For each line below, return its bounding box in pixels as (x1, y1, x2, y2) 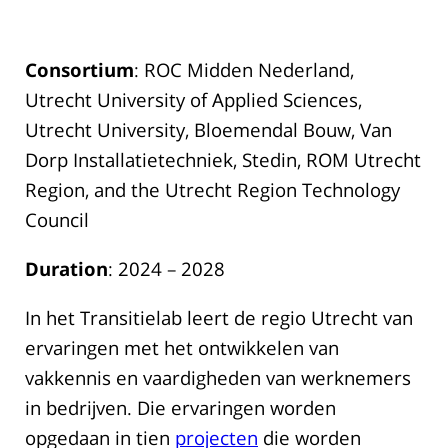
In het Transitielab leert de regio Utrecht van (25, 304, 413, 330)
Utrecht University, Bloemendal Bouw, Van (25, 117, 392, 143)
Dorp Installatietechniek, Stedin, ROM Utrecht (25, 147, 421, 173)
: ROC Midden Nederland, (134, 57, 354, 83)
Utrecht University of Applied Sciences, (25, 87, 362, 113)
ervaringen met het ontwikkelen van (25, 334, 339, 360)
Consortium (25, 57, 134, 83)
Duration (25, 256, 108, 282)
